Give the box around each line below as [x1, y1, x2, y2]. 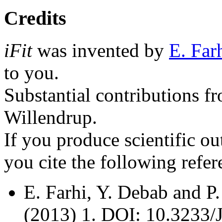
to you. [4, 61, 59, 83]
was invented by [32, 39, 169, 61]
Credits [4, 7, 66, 30]
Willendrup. [4, 106, 97, 128]
